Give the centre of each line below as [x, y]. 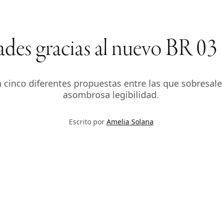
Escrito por [87, 121]
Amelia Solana [130, 121]
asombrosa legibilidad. [111, 94]
